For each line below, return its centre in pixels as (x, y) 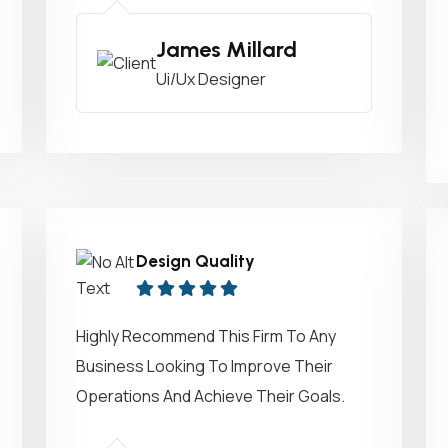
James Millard (226, 49)
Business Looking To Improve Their (204, 366)
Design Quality (195, 261)
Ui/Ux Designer (211, 79)
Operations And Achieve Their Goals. (210, 396)
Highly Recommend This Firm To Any (206, 336)
